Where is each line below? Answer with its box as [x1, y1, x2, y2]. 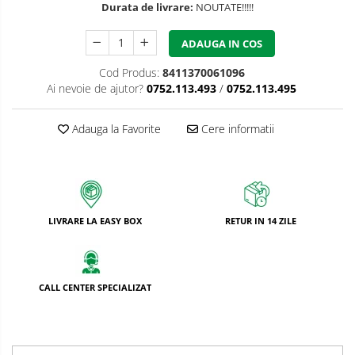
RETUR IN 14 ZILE [224, 215, 296, 227]
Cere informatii [197, 121, 274, 137]
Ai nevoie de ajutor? [47, 81, 143, 97]
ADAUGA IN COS [181, 36, 262, 52]
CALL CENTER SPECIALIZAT [38, 281, 151, 294]
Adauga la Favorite [68, 121, 161, 137]
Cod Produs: [98, 65, 159, 81]
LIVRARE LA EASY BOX [48, 215, 142, 227]
